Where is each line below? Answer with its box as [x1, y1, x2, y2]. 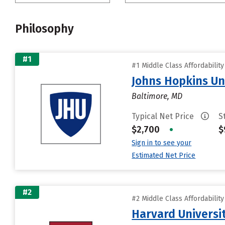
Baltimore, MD [132, 91, 183, 101]
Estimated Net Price [132, 151, 196, 160]
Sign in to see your [132, 139, 192, 147]
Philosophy [15, 22, 74, 36]
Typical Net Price [132, 111, 196, 121]
